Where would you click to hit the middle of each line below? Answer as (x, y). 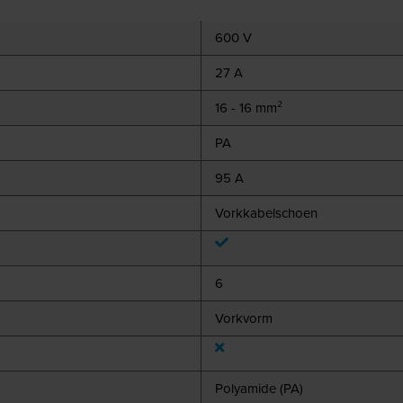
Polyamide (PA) (259, 388)
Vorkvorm (243, 318)
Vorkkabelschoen (266, 213)
